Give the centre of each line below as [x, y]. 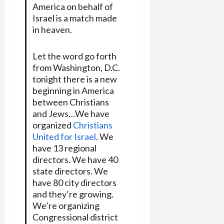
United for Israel [64, 136]
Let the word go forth [74, 56]
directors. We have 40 [75, 159]
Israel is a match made [74, 18]
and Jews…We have [71, 113]
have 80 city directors [74, 182]
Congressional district [75, 217]
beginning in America [73, 90]
